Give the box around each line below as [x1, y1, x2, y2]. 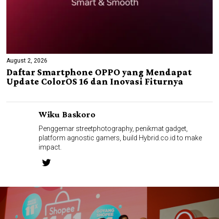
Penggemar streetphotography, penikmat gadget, [39, 124, 188, 132]
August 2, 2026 [6, 57, 48, 64]
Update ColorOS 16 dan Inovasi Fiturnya [6, 76, 184, 87]
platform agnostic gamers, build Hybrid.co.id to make [39, 133, 202, 142]
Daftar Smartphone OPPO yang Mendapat [6, 66, 192, 77]
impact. [39, 143, 62, 151]
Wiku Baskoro [39, 109, 96, 119]
